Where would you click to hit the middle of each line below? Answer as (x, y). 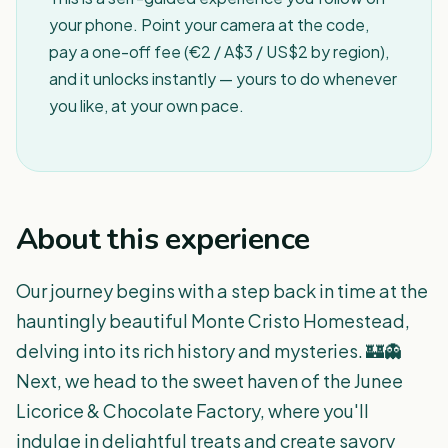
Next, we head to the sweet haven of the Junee (209, 380)
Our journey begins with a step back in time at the (222, 290)
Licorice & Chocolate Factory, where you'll (192, 410)
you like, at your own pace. (146, 105)
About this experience (163, 239)
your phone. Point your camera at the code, (209, 24)
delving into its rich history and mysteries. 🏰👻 (209, 350)
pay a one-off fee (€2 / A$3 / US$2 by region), (219, 51)
